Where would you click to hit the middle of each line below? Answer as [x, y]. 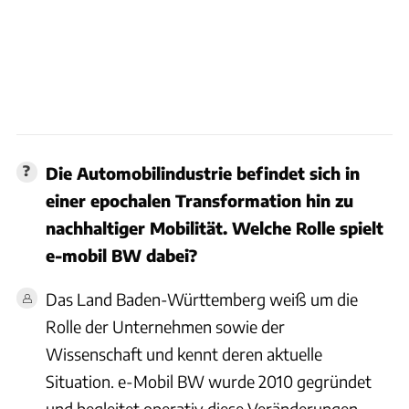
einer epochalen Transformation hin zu [199, 201]
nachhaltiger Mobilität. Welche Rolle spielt [214, 228]
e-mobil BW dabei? [121, 256]
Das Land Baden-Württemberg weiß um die [201, 299]
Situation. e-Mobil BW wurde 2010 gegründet [208, 382]
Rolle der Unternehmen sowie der [165, 327]
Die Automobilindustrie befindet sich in [202, 173]
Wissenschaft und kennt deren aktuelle [184, 354]
